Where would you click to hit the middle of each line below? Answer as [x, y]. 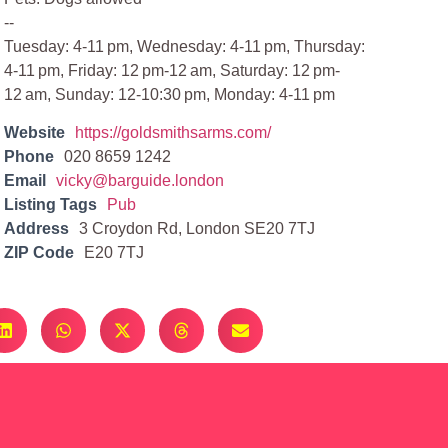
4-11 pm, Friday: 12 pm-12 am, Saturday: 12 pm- [172, 70]
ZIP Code [39, 253]
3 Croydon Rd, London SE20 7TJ [197, 229]
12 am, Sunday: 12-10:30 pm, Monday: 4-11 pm [170, 94]
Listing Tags [51, 205]
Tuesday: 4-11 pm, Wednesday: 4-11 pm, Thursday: [185, 46]
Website [35, 133]
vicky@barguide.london [140, 181]
